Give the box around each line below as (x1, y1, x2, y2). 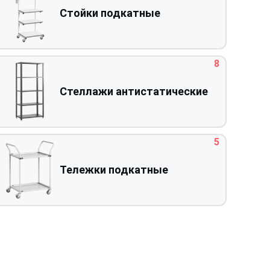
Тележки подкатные (59, 163, 168, 177)
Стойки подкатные (59, 7, 160, 20)
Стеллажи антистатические (59, 85, 208, 98)
